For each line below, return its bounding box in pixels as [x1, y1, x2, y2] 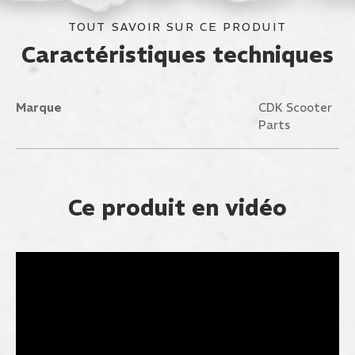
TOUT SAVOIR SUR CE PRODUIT [68, 20, 287, 34]
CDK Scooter [258, 100, 332, 115]
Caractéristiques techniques [21, 41, 334, 69]
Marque [16, 100, 62, 115]
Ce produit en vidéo [68, 194, 287, 222]
